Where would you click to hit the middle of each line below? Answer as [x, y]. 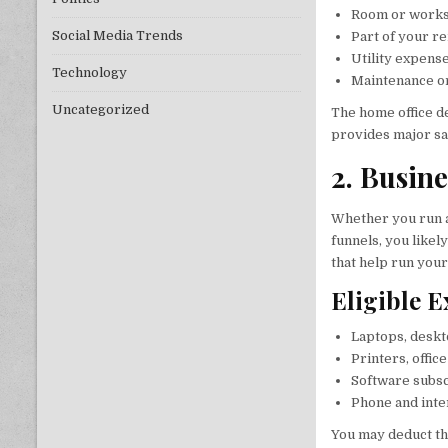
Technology [89, 73]
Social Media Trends [117, 36]
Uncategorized [100, 110]
